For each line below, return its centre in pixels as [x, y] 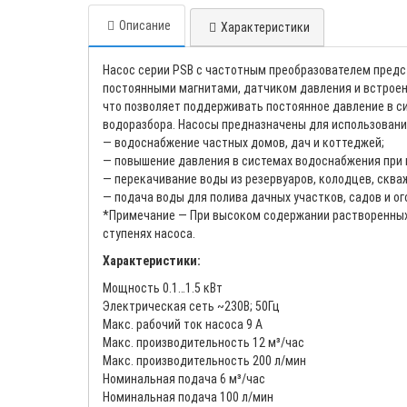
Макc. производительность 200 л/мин [204, 360]
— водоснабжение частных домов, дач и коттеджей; [243, 142]
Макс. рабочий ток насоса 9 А [183, 324]
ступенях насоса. [149, 233]
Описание [145, 25]
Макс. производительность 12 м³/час [203, 342]
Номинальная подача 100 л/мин [188, 397]
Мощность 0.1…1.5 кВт [163, 288]
